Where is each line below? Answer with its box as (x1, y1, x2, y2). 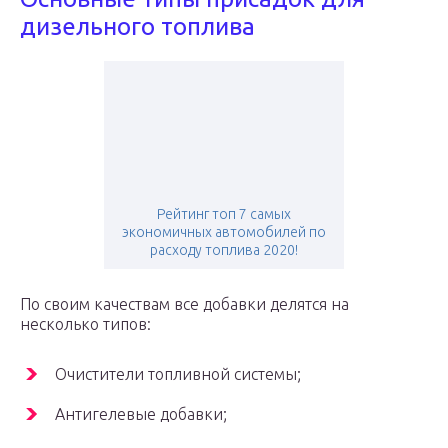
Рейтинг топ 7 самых (157, 206, 291, 223)
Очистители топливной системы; (55, 365, 301, 384)
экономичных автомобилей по (122, 224, 326, 241)
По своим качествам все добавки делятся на (20, 295, 349, 314)
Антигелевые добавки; (55, 405, 227, 424)
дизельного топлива (20, 13, 255, 41)
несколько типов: (20, 315, 151, 334)
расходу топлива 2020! (150, 242, 298, 259)
